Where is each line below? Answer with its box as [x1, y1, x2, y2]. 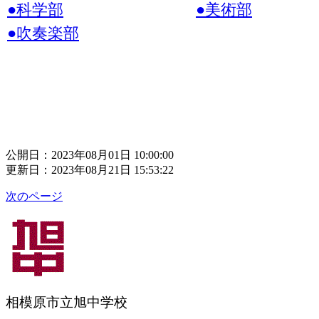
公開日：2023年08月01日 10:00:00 [6, 148, 174, 161]
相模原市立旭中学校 [6, 294, 127, 310]
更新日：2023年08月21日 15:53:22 [6, 163, 174, 176]
